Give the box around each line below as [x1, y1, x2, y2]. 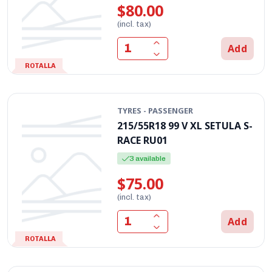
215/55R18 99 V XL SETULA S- [117, 118, 253, 132]
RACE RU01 [117, 133, 168, 147]
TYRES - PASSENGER [117, 104, 194, 116]
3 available [129, 154, 166, 163]
